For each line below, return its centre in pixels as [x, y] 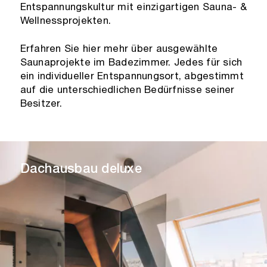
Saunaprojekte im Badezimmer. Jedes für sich [131, 62]
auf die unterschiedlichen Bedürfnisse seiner [127, 89]
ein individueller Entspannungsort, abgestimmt [132, 75]
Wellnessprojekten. [66, 20]
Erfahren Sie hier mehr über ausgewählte [119, 48]
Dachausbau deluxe [81, 168]
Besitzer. [41, 103]
